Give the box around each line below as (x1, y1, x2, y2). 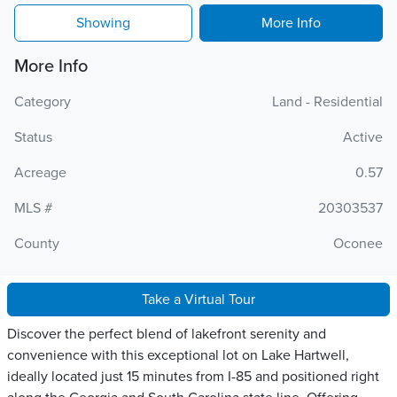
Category (14, 93, 71, 111)
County (14, 235, 59, 253)
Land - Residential (272, 93, 383, 111)
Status (14, 128, 52, 146)
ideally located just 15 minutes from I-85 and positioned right (7, 368, 379, 385)
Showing (76, 14, 130, 32)
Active (343, 128, 383, 146)
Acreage (14, 164, 66, 182)
